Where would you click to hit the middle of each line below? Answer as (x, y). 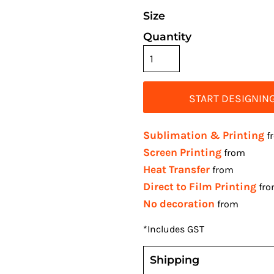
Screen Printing (182, 153)
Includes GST (176, 229)
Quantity (167, 37)
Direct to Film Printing (200, 187)
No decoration (179, 204)
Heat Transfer (176, 170)
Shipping (175, 260)
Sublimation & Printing (204, 135)
